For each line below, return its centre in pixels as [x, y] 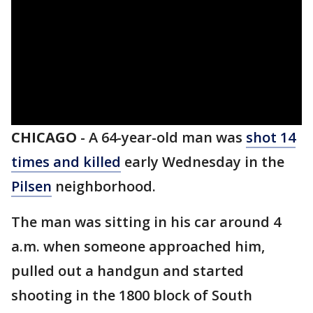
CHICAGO [44, 137]
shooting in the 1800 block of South [132, 295]
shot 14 [271, 137]
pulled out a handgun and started [128, 271]
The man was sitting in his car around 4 [146, 222]
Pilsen [31, 186]
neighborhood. [104, 186]
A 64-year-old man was [167, 137]
